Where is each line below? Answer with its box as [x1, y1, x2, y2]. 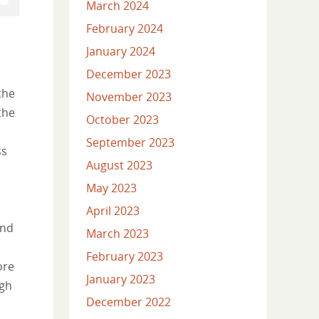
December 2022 [85, 294, 171, 310]
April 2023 [85, 203, 140, 219]
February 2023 [85, 249, 163, 265]
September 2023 [85, 135, 174, 151]
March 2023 [85, 226, 149, 242]
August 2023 [85, 157, 152, 174]
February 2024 [85, 21, 163, 37]
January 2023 [85, 271, 155, 288]
